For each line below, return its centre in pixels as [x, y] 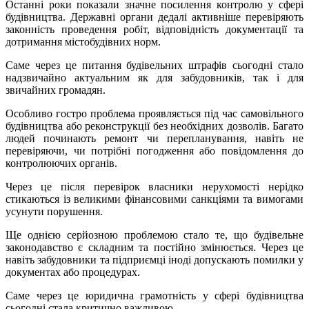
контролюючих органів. [61, 163]
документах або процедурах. [73, 272]
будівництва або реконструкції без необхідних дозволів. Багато [154, 126]
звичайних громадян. [56, 90]
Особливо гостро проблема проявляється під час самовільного [154, 113]
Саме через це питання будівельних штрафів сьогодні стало [154, 65]
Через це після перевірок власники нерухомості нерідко [154, 186]
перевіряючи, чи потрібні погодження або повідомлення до [154, 150]
